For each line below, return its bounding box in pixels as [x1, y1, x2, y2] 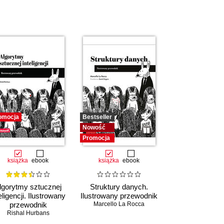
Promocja [82, 134, 110, 141]
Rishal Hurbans [6, 209, 49, 217]
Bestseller [82, 113, 112, 120]
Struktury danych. [90, 182, 148, 191]
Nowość [82, 124, 105, 131]
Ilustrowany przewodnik [80, 191, 157, 200]
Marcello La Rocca [93, 200, 144, 208]
